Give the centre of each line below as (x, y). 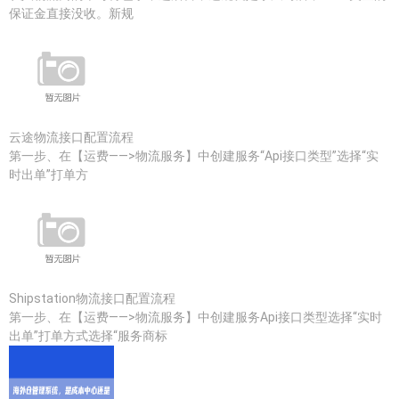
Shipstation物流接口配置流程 (92, 298)
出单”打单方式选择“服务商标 (88, 336)
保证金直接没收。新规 (71, 13)
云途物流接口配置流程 (71, 137)
